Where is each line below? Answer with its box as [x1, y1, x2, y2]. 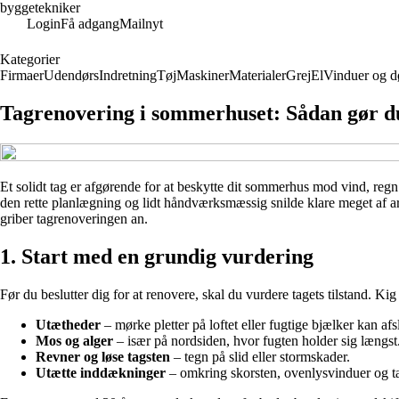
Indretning [99, 68, 157, 83]
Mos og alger [36, 332, 113, 348]
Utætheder [36, 316, 101, 332]
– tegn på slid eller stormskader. [170, 348, 350, 364]
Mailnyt [119, 16, 163, 31]
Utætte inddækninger [36, 364, 166, 380]
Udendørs [44, 68, 99, 83]
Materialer [229, 68, 286, 83]
